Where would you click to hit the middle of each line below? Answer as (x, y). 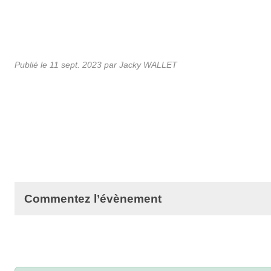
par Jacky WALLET (139, 64)
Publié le (32, 64)
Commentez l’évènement (93, 198)
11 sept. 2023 (76, 64)
